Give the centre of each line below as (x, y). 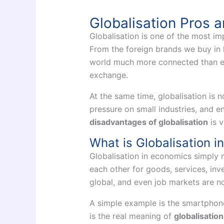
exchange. (108, 75)
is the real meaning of (131, 216)
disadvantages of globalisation (148, 122)
